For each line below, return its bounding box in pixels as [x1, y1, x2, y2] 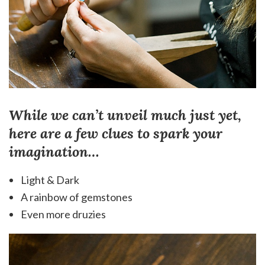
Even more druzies [21, 208, 106, 221]
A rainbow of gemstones [21, 190, 132, 204]
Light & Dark [21, 173, 79, 187]
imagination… [9, 143, 99, 161]
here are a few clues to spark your [9, 124, 222, 143]
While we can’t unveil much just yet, [9, 106, 241, 125]
